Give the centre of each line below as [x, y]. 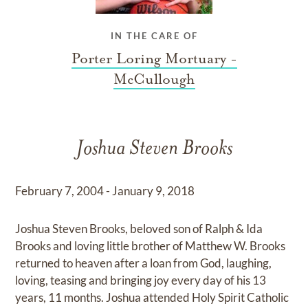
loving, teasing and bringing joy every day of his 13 [141, 280]
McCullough [154, 79]
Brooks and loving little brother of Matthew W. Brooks [151, 246]
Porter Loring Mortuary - [154, 58]
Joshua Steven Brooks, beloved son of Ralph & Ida [139, 229]
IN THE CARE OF [154, 36]
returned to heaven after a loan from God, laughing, [144, 263]
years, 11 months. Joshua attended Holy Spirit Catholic [152, 297]
